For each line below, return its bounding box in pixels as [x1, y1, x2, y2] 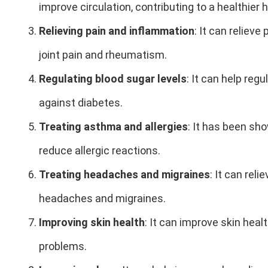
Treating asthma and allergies [39, 120, 188, 133]
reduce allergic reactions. [39, 144, 160, 157]
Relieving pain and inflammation [39, 24, 194, 37]
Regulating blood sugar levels [39, 72, 187, 85]
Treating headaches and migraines [39, 167, 210, 181]
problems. [39, 239, 87, 252]
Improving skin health [39, 215, 145, 229]
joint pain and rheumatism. [39, 48, 167, 61]
